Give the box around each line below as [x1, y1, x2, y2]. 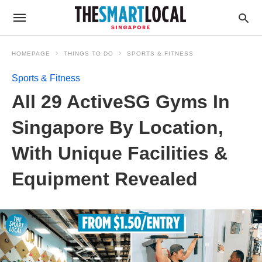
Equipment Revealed [12, 168, 198, 189]
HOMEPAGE [12, 50, 50, 57]
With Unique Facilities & [12, 143, 227, 164]
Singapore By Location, [12, 117, 223, 138]
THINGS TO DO [64, 50, 113, 57]
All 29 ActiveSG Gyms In [12, 91, 230, 112]
